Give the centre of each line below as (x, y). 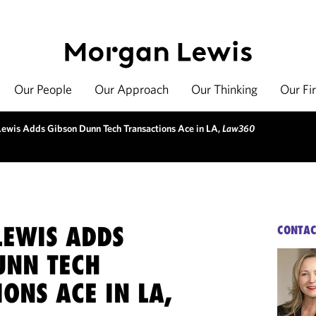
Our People (43, 89)
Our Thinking (224, 89)
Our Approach (132, 89)
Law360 (238, 128)
